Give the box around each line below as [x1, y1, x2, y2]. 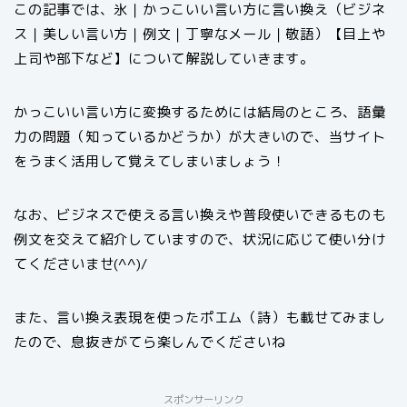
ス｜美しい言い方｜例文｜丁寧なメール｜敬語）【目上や [14, 25, 386, 44]
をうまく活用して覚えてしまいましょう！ [14, 152, 286, 171]
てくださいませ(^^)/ [14, 254, 149, 273]
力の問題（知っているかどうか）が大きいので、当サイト [14, 127, 386, 146]
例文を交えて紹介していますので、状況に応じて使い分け [14, 230, 386, 249]
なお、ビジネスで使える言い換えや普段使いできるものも [14, 205, 386, 224]
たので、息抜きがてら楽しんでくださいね [14, 333, 286, 352]
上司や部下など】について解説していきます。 [14, 49, 314, 68]
